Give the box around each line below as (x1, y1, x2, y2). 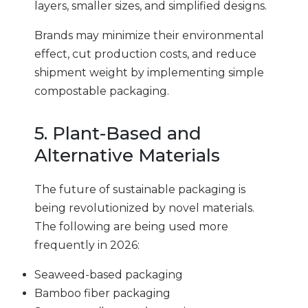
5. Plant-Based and (34, 122, 201, 144)
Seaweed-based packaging (34, 267, 183, 281)
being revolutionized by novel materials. (34, 201, 254, 214)
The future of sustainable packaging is (34, 182, 245, 196)
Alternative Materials (34, 144, 220, 166)
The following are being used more (34, 219, 228, 233)
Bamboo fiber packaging (34, 286, 170, 300)
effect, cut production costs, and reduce (34, 47, 256, 60)
